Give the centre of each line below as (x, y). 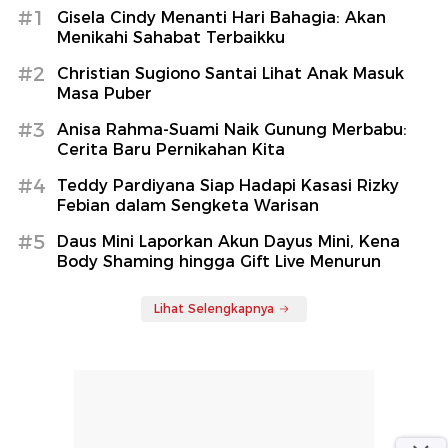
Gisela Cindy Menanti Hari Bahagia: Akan (221, 18)
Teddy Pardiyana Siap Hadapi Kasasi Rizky (228, 186)
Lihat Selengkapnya (214, 309)
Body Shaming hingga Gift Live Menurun (219, 262)
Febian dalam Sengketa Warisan (188, 206)
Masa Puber (104, 94)
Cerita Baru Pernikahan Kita (171, 150)
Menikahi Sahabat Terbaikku (171, 38)
